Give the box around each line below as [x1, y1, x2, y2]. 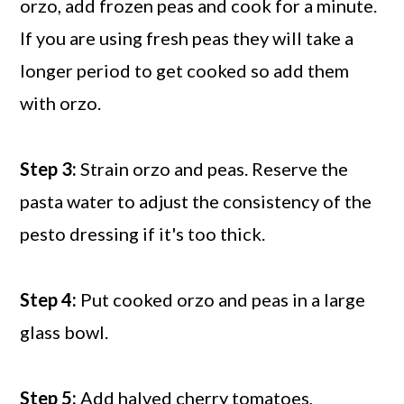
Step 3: [20, 157, 78, 179]
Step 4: [20, 288, 78, 310]
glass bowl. [20, 320, 109, 343]
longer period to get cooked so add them [20, 59, 350, 81]
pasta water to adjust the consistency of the [20, 189, 372, 212]
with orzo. [20, 91, 102, 114]
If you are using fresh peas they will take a [20, 26, 354, 49]
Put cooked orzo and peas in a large [77, 288, 366, 310]
